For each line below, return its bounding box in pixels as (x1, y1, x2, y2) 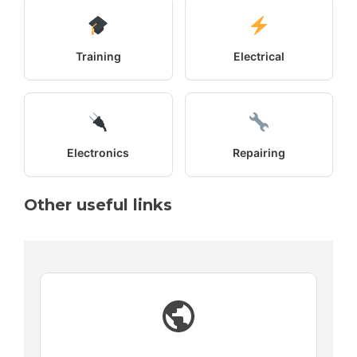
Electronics (67, 145, 130, 159)
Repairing (232, 145, 285, 159)
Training (75, 49, 121, 63)
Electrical (233, 49, 284, 63)
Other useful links (24, 194, 172, 214)
